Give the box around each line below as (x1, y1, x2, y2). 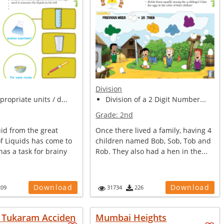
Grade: (95, 110, 120, 119)
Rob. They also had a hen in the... (95, 146, 208, 156)
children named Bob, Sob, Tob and (95, 136, 211, 145)
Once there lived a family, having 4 (95, 125, 212, 135)
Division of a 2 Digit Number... (105, 94, 206, 104)
